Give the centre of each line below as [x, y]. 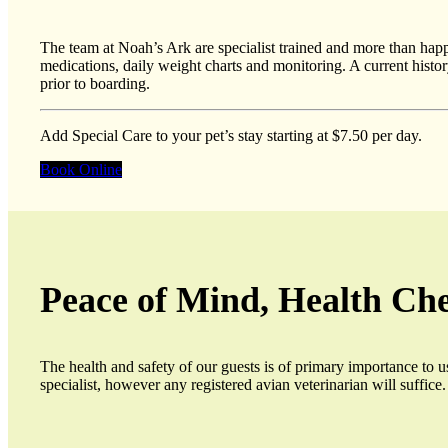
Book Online [81, 169]
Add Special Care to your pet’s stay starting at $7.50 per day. [231, 135]
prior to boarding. [95, 83]
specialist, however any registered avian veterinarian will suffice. [243, 384]
